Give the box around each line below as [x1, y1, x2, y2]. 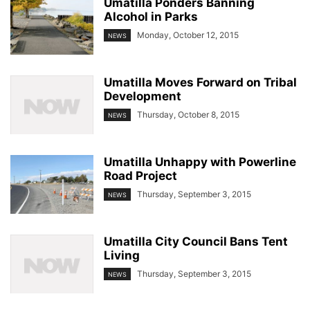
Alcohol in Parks [104, 10, 198, 24]
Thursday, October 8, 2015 [137, 109, 239, 120]
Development [104, 89, 181, 104]
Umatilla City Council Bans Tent [104, 235, 288, 249]
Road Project [104, 169, 177, 183]
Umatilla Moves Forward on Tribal [104, 75, 297, 90]
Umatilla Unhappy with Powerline [104, 155, 296, 170]
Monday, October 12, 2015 [137, 30, 239, 41]
